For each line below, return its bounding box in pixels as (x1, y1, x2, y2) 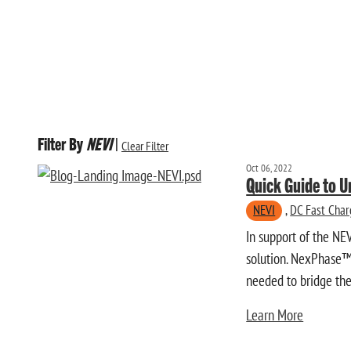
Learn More (246, 306, 304, 325)
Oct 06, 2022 (246, 161, 293, 175)
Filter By (38, 132, 83, 154)
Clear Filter (121, 138, 168, 154)
